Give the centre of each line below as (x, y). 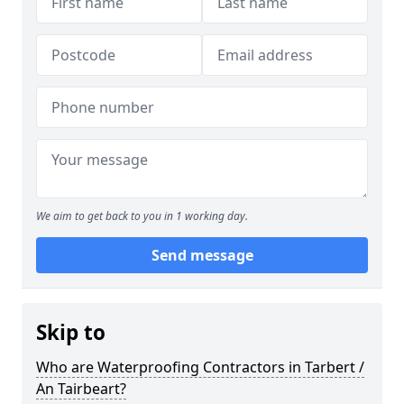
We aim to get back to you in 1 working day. (142, 216)
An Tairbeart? (81, 389)
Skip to (71, 332)
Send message (202, 255)
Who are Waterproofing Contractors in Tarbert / (200, 367)
